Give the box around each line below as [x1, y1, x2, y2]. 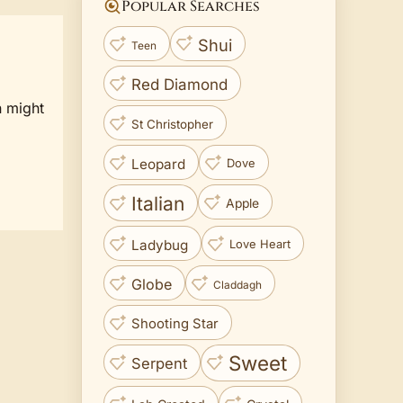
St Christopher [131, 116, 213, 131]
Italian [131, 192, 184, 215]
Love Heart [229, 237, 291, 251]
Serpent [131, 354, 187, 372]
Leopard [131, 155, 185, 173]
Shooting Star [131, 315, 219, 332]
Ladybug [131, 236, 188, 254]
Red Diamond [131, 76, 228, 94]
